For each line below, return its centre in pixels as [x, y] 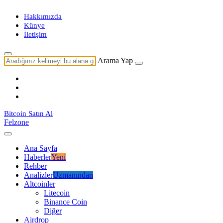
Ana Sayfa [41, 148]
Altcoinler [40, 184]
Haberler [38, 157]
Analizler [38, 175]
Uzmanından [73, 175]
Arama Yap [115, 60]
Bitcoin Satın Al [28, 113]
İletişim [35, 34]
